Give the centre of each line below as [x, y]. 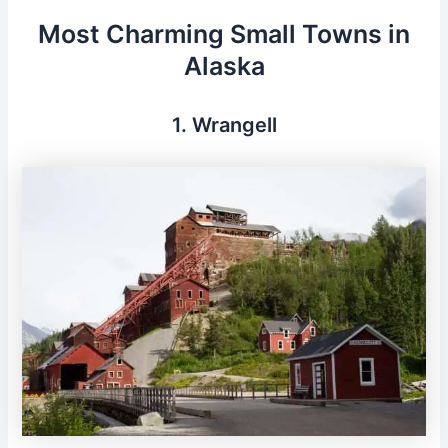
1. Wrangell [224, 124]
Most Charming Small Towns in [224, 33]
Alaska [224, 65]
